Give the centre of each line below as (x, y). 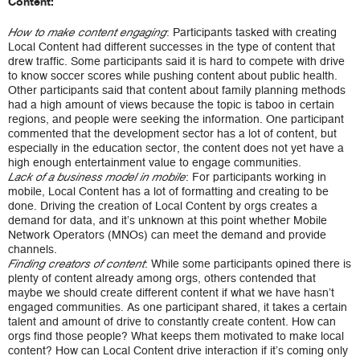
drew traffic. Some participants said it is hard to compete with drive (176, 61)
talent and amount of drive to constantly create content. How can (172, 322)
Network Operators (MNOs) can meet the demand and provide (167, 235)
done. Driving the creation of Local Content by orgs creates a (163, 206)
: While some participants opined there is (248, 264)
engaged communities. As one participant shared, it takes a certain (178, 307)
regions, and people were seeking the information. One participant (176, 119)
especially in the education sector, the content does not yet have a (176, 148)
